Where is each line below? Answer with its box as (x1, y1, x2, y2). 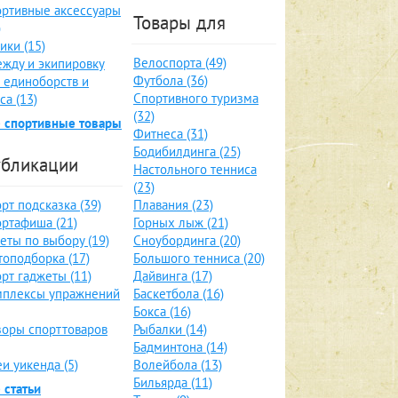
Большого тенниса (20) (133, 250, 265, 267)
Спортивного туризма (133, 90, 259, 107)
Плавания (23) (133, 196, 213, 213)
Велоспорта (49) (133, 54, 227, 71)
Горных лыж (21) (133, 214, 228, 231)
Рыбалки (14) (133, 321, 207, 338)
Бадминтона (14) (133, 338, 227, 355)
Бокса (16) (133, 303, 191, 320)
